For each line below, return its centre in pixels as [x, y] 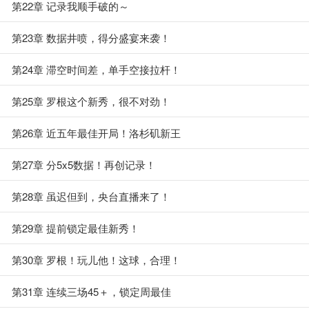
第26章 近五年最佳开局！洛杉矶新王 [96, 133]
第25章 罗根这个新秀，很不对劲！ [91, 101]
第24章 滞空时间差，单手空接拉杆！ [96, 69]
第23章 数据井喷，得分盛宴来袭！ [91, 38]
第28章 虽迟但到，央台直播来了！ [91, 196]
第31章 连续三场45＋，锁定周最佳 [91, 291]
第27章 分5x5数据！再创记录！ [84, 165]
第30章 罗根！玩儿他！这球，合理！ [96, 260]
